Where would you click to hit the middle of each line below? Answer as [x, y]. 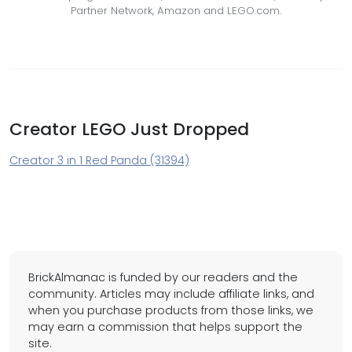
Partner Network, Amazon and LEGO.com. [176, 11]
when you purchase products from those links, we [171, 311]
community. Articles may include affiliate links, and [171, 294]
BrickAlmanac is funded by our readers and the [163, 278]
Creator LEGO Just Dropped [129, 130]
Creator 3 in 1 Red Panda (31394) [99, 161]
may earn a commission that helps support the [165, 327]
